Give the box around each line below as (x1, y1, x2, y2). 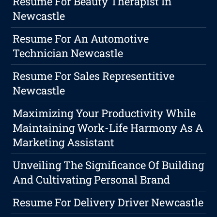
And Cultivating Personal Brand (13, 172, 170, 187)
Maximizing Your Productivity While (13, 106, 196, 121)
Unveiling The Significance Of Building (13, 158, 204, 172)
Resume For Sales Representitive (13, 69, 175, 83)
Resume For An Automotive (13, 31, 149, 46)
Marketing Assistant (13, 135, 115, 150)
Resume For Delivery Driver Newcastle (13, 195, 204, 210)
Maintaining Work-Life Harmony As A (13, 121, 203, 135)
